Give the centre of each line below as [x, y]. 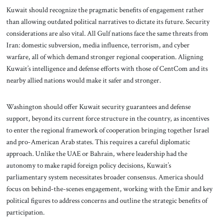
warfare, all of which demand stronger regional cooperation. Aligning [105, 57]
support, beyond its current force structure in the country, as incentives [108, 118]
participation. [26, 212]
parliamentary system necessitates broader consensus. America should [105, 177]
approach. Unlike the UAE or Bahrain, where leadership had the [97, 153]
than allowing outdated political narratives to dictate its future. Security [108, 22]
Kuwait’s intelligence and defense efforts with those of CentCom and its [107, 69]
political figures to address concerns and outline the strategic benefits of [107, 200]
